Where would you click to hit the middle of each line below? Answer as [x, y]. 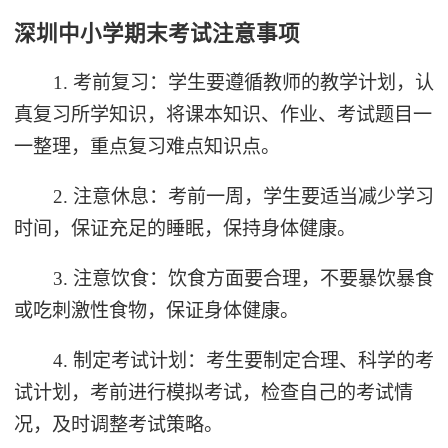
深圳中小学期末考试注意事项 [157, 33]
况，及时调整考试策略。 [119, 424]
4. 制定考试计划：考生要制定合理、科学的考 [243, 360]
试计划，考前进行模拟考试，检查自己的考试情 [214, 392]
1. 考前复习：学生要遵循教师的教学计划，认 [243, 82]
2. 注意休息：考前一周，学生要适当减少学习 [243, 196]
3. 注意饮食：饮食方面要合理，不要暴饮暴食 [243, 278]
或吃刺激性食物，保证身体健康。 [157, 310]
